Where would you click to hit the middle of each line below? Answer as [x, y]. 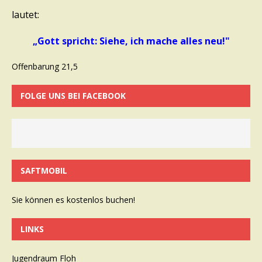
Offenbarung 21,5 [45, 66]
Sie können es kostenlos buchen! [73, 200]
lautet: [25, 15]
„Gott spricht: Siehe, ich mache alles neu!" [131, 41]
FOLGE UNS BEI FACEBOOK [73, 96]
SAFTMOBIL [44, 170]
